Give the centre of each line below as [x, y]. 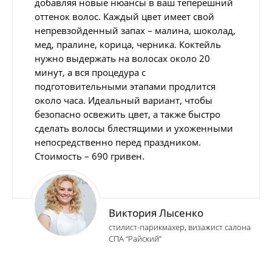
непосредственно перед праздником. [118, 142]
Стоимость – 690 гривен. [90, 156]
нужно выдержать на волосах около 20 [122, 58]
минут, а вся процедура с [90, 72]
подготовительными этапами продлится [125, 86]
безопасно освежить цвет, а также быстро [127, 114]
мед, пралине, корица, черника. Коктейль [128, 44]
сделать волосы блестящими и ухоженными [134, 128]
